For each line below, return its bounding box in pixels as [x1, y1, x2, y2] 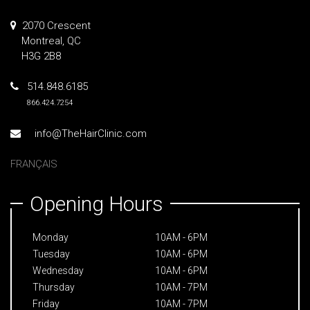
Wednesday [33, 265, 84, 276]
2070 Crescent [17, 19, 91, 32]
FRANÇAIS [10, 158, 57, 170]
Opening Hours [30, 192, 163, 216]
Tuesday [33, 248, 70, 259]
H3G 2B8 [10, 50, 61, 62]
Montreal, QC [10, 35, 81, 47]
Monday [33, 232, 69, 243]
